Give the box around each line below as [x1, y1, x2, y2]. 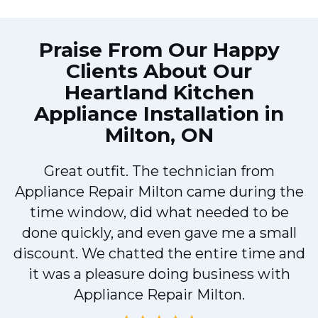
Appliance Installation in [34, 102, 284, 126]
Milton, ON [104, 123, 214, 148]
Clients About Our [66, 59, 252, 84]
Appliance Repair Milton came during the [14, 183, 304, 201]
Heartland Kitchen [64, 80, 254, 105]
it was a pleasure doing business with [28, 265, 290, 283]
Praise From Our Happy [38, 38, 280, 62]
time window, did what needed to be [29, 204, 289, 221]
